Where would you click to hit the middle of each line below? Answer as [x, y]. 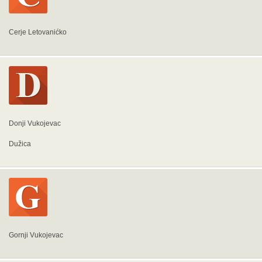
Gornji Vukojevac [36, 235]
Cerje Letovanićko [38, 32]
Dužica [20, 144]
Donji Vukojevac [35, 123]
